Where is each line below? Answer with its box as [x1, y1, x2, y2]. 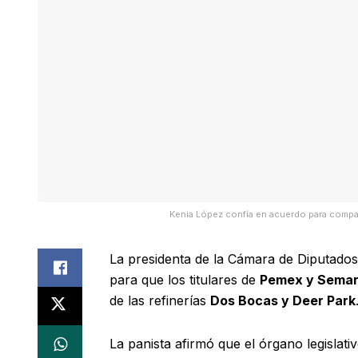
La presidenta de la [109, 250, 228, 267]
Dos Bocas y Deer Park [210, 292, 356, 308]
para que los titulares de [109, 271, 260, 288]
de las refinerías [109, 292, 210, 308]
